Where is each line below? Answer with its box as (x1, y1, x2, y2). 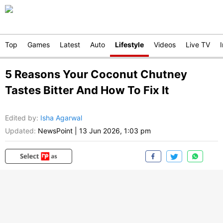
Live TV (186, 40, 210, 49)
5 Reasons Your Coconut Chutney (5, 68, 187, 81)
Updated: (5, 126, 36, 135)
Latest (60, 40, 80, 49)
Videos (154, 40, 176, 49)
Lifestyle (115, 40, 144, 49)
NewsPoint (38, 126, 73, 135)
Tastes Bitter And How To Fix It (5, 84, 169, 97)
